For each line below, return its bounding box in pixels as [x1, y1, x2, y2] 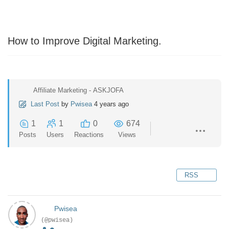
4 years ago [94, 100, 129, 108]
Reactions [74, 131, 104, 139]
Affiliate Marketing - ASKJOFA [33, 86, 124, 94]
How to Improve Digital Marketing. [8, 35, 162, 47]
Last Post [31, 100, 59, 108]
